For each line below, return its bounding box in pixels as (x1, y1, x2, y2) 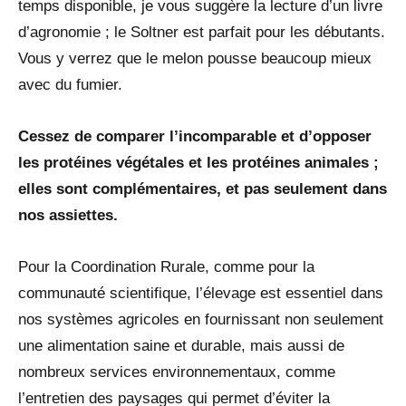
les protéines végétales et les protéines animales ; (18, 154, 379, 172)
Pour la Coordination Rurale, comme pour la (18, 258, 314, 276)
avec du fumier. (18, 76, 122, 94)
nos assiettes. (18, 207, 118, 225)
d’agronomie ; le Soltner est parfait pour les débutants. (18, 24, 385, 42)
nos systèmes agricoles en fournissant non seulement (18, 311, 383, 329)
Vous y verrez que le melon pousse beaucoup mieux (18, 50, 372, 68)
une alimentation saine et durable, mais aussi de (18, 337, 344, 355)
